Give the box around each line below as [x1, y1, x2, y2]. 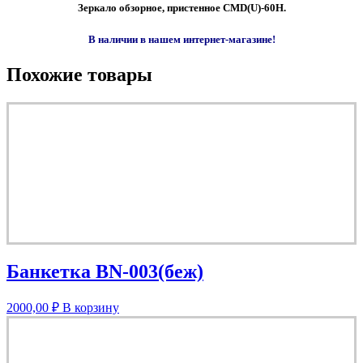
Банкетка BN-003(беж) [6, 260, 203, 282]
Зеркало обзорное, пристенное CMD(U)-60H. [77, 2, 286, 15]
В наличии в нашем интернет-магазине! [88, 32, 275, 45]
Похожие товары [6, 63, 152, 85]
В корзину [62, 301, 119, 315]
